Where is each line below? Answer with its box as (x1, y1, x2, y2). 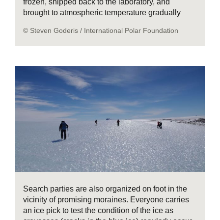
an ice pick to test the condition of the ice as (23, 206, 174, 215)
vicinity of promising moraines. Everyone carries (23, 195, 190, 204)
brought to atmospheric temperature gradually (23, 8, 181, 17)
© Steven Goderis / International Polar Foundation (23, 26, 179, 34)
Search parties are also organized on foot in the (23, 185, 188, 193)
